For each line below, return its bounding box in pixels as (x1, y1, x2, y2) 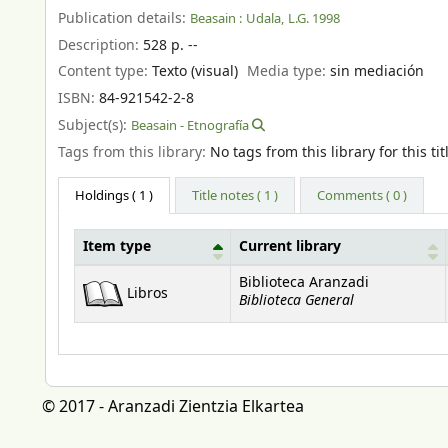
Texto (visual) (152, 61, 238, 83)
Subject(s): (58, 114, 131, 136)
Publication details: (58, 7, 190, 29)
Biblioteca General (239, 290, 354, 312)
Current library (239, 237, 341, 258)
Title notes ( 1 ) (192, 186, 279, 206)
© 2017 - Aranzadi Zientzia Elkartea (42, 395, 304, 420)
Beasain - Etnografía (131, 115, 249, 135)
